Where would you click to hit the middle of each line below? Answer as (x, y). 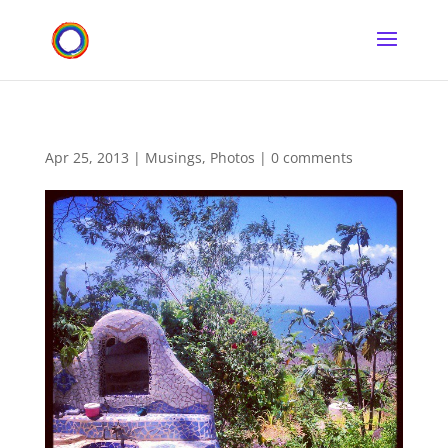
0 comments (311, 157)
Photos (232, 157)
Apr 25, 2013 (86, 157)
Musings (173, 157)
